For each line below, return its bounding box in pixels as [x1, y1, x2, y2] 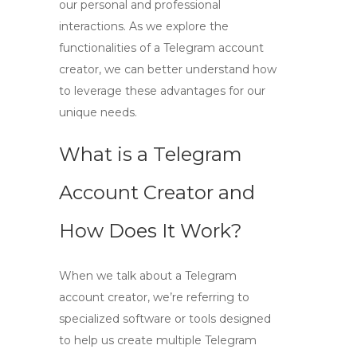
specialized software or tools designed [59, 312, 271, 326]
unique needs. [59, 105, 137, 120]
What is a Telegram [59, 143, 242, 166]
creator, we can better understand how [59, 62, 277, 76]
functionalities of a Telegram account [59, 41, 264, 55]
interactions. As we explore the [59, 19, 229, 33]
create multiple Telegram [117, 333, 257, 347]
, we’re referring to [147, 290, 249, 304]
